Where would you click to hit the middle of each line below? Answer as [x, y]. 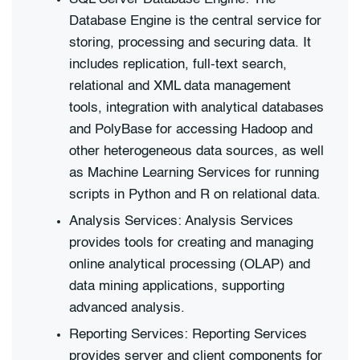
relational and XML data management [180, 86]
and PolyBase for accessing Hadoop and [191, 129]
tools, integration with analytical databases [196, 108]
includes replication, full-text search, [178, 64]
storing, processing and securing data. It [190, 43]
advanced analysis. [127, 308]
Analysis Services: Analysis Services [181, 221]
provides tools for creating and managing [191, 243]
